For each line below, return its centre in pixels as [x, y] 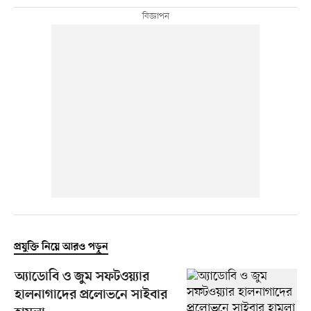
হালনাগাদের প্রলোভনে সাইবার [91, 296]
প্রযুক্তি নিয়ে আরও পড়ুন [61, 247]
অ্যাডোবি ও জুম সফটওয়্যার [82, 278]
